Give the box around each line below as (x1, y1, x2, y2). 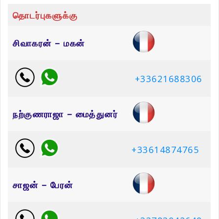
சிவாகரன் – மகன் (13, 37, 85, 49)
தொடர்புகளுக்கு (13, 9, 78, 22)
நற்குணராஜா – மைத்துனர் (13, 108, 118, 120)
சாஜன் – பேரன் (13, 179, 73, 191)
